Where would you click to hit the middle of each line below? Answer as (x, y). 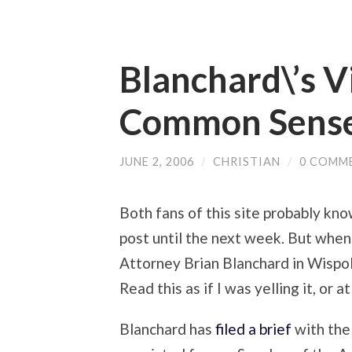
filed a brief (253, 329)
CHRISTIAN (247, 161)
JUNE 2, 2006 (157, 161)
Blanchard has (167, 329)
